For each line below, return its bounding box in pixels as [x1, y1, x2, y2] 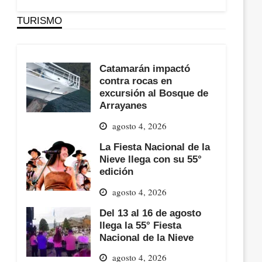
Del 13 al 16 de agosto [99, 207, 202, 218]
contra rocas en [99, 75, 173, 87]
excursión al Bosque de [99, 88, 209, 99]
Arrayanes [99, 100, 147, 111]
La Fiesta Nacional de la [99, 142, 211, 152]
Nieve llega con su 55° [99, 154, 202, 164]
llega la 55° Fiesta [99, 219, 182, 230]
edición [99, 166, 134, 177]
